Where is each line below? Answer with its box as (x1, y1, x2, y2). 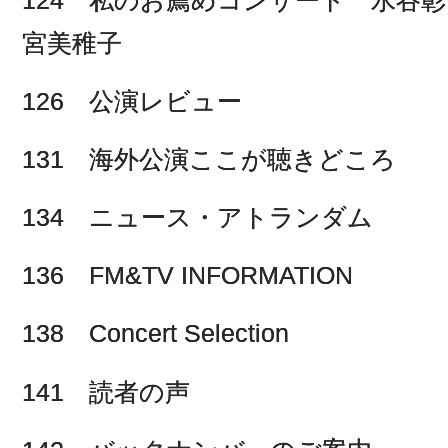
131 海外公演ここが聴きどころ (22, 144, 396, 173)
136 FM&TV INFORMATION (22, 261, 353, 290)
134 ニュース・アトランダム (22, 203, 373, 232)
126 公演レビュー (22, 86, 242, 115)
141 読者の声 (22, 377, 190, 406)
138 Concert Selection (22, 319, 289, 348)
